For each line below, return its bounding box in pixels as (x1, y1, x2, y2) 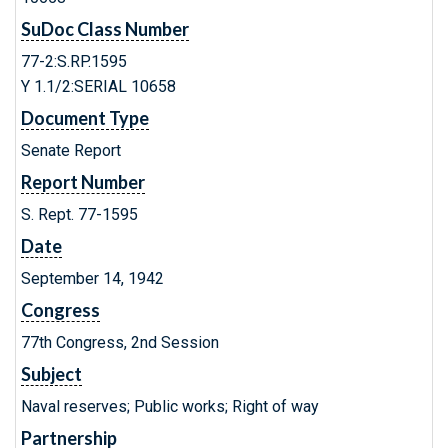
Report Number (21, 171, 145, 193)
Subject (21, 363, 82, 385)
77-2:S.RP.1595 (21, 52, 127, 71)
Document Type (21, 107, 149, 129)
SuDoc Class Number (21, 18, 189, 40)
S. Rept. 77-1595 (21, 205, 138, 224)
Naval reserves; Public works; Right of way (21, 397, 319, 416)
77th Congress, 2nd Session (21, 333, 219, 352)
